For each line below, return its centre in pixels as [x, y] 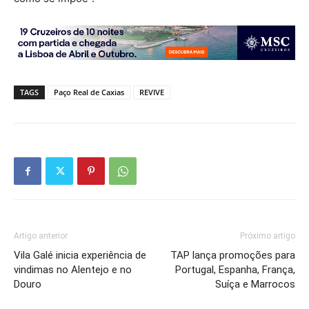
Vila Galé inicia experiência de [80, 256]
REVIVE [152, 92]
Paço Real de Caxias [89, 92]
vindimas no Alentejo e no [73, 270]
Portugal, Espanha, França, [235, 270]
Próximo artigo [268, 236]
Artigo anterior [41, 236]
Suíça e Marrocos [255, 285]
